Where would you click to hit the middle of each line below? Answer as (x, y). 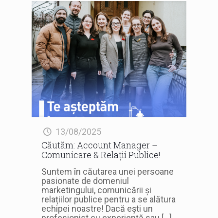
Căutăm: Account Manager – (100, 145)
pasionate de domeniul (85, 181)
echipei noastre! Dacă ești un (97, 208)
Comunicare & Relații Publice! (101, 154)
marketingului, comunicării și (96, 190)
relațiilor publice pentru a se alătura (109, 199)
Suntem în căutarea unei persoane (108, 171)
